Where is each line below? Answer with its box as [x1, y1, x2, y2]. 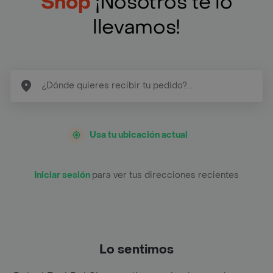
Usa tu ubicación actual [90, 129, 188, 141]
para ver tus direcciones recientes [92, 169, 239, 181]
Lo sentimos [99, 241, 174, 258]
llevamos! [92, 14, 181, 40]
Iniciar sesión [34, 169, 92, 181]
